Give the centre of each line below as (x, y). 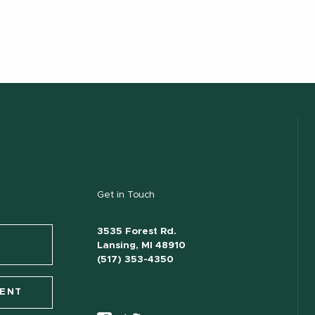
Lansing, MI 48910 (141, 245)
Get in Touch (126, 194)
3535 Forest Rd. (136, 231)
